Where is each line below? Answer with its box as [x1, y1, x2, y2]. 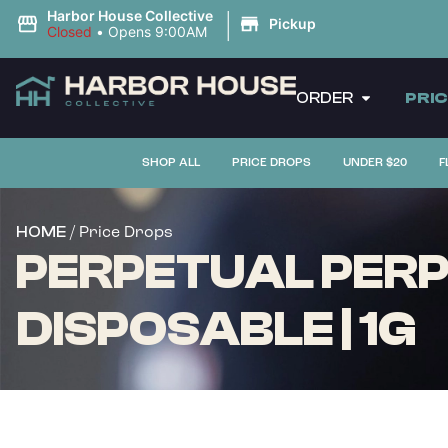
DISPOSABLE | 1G [16, 302, 416, 357]
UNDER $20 [342, 155, 407, 170]
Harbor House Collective [46, 7, 213, 24]
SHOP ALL [141, 155, 200, 170]
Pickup [268, 15, 316, 32]
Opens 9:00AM [107, 23, 207, 40]
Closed [46, 23, 92, 40]
